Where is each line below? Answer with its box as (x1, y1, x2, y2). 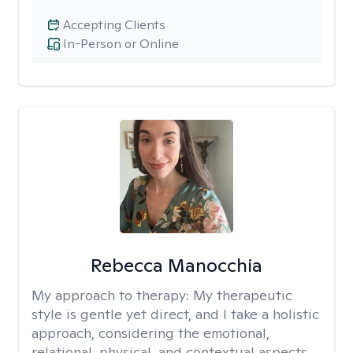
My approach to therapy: (32, 286, 193, 304)
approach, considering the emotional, (32, 324, 269, 342)
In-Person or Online (63, 35, 179, 52)
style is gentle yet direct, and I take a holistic (32, 305, 319, 323)
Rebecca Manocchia (90, 253, 262, 277)
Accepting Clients (63, 17, 165, 33)
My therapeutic (193, 286, 292, 304)
